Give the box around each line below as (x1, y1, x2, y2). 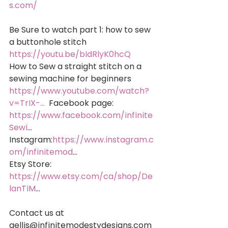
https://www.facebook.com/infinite (9, 109, 153, 121)
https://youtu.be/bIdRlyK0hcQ (9, 48, 131, 60)
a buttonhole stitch (9, 36, 89, 48)
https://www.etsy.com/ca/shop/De (9, 170, 153, 182)
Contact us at (9, 207, 66, 219)
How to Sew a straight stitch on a (9, 60, 144, 72)
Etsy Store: (9, 158, 53, 170)
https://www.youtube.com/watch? (9, 84, 149, 97)
